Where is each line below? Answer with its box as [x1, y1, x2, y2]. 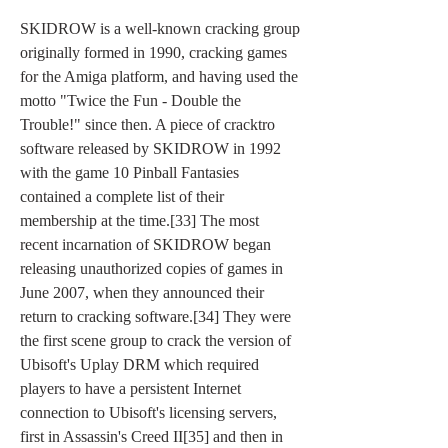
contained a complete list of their [20, 188, 224, 205]
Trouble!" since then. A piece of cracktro [20, 116, 275, 133]
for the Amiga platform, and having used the [20, 68, 298, 85]
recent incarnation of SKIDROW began [20, 236, 271, 253]
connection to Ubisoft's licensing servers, [20, 404, 277, 421]
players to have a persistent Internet [20, 380, 241, 397]
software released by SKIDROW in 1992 [20, 140, 281, 157]
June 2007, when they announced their [20, 284, 264, 301]
